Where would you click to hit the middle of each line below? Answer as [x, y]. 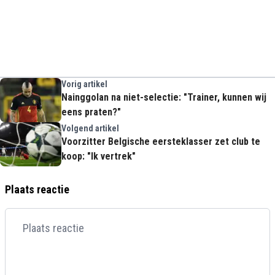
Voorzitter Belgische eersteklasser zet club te [161, 141]
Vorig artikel [84, 84]
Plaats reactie [37, 189]
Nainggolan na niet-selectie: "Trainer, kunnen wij [164, 97]
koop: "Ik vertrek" [99, 156]
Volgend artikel [90, 128]
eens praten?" [91, 112]
